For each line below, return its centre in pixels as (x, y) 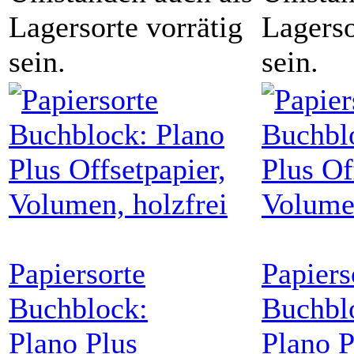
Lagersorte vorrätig (126, 26)
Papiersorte (77, 273)
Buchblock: (78, 308)
